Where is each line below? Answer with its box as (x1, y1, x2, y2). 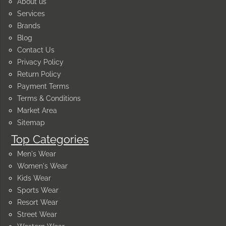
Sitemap (17, 118, 45, 127)
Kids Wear (17, 174, 51, 182)
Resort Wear (17, 198, 58, 206)
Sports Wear (17, 186, 59, 194)
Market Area (17, 106, 57, 115)
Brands (17, 21, 40, 30)
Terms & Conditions (17, 94, 81, 102)
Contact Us (17, 45, 54, 54)
